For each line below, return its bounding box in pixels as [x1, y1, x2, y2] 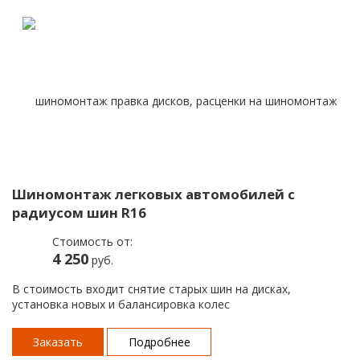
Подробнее [128, 333, 190, 350]
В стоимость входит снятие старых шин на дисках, [12, 280, 291, 297]
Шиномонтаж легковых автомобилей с [12, 184, 295, 203]
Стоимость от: [52, 233, 133, 249]
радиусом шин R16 [12, 202, 146, 222]
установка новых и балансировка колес [12, 296, 230, 312]
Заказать [33, 333, 84, 350]
